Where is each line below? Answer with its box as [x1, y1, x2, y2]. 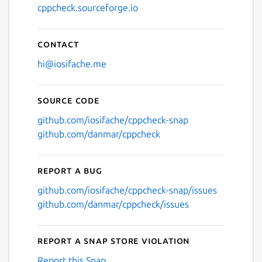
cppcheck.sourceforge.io [37, 2, 138, 13]
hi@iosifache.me [37, 58, 106, 69]
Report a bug [37, 164, 102, 175]
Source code [37, 94, 99, 105]
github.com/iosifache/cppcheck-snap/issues [37, 184, 217, 195]
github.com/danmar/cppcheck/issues [37, 198, 189, 209]
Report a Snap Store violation [37, 235, 191, 246]
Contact [37, 38, 79, 49]
